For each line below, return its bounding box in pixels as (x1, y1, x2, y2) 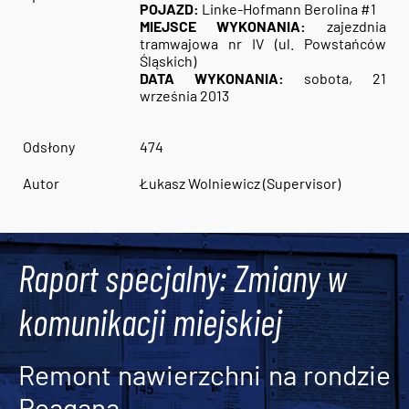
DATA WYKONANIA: (139, 69, 284, 88)
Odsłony (22, 138, 75, 156)
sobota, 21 (283, 69, 387, 88)
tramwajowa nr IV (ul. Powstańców (139, 35, 387, 53)
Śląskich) (139, 52, 196, 70)
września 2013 (139, 87, 229, 105)
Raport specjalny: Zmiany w (18, 255, 347, 299)
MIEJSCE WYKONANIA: (139, 17, 307, 36)
